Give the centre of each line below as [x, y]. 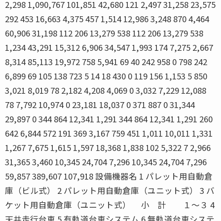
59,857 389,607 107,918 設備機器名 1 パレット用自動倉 [109, 176]
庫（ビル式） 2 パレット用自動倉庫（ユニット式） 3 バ [110, 190]
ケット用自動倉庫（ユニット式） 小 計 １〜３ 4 [110, 204]
